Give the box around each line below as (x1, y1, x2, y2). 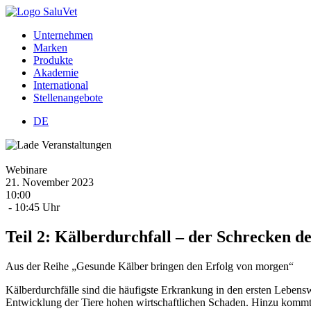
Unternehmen (33, 29, 93, 41)
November (22, 176, 69, 188)
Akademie (33, 67, 78, 78)
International (33, 79, 88, 91)
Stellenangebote (33, 92, 103, 103)
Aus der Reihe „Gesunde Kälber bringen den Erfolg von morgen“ (6, 260, 294, 272)
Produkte (33, 54, 73, 66)
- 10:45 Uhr (6, 201, 60, 213)
